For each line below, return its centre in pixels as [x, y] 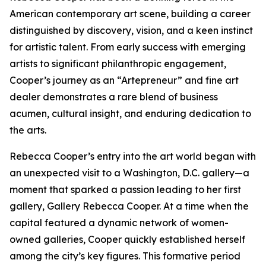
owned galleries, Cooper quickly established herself [127, 239]
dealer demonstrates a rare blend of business [114, 97]
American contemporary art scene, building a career [130, 14]
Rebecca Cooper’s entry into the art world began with [133, 156]
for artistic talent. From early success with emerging [128, 47]
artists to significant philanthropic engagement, [118, 64]
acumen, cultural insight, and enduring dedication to [130, 113]
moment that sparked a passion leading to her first [125, 189]
